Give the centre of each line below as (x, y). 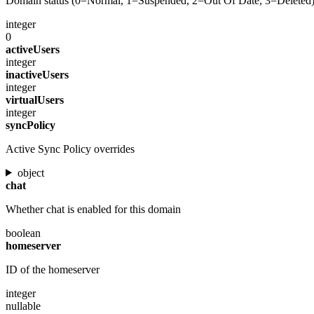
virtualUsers (35, 100)
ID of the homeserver (53, 269)
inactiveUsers (37, 74)
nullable (23, 306)
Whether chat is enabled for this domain (93, 209)
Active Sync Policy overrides (70, 149)
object (30, 172)
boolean (23, 233)
